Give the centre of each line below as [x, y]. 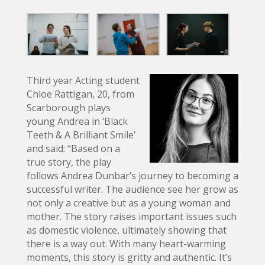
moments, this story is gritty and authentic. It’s [129, 257]
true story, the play [69, 162]
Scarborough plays [68, 107]
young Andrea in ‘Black [77, 121]
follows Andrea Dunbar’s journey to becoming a [132, 175]
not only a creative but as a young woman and [128, 203]
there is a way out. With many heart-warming [126, 243]
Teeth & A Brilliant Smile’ [81, 135]
